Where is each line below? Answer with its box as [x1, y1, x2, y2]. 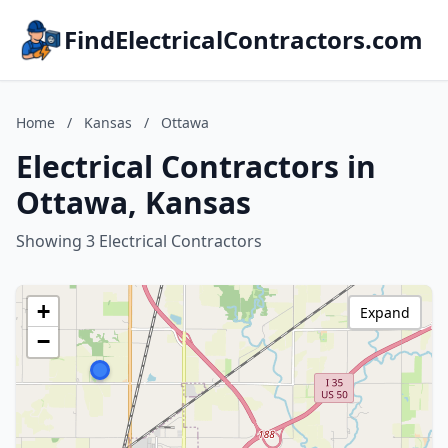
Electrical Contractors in [16, 146, 376, 187]
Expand [360, 303, 410, 322]
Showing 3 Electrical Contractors [16, 230, 262, 252]
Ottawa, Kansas [16, 182, 251, 223]
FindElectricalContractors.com [64, 23, 423, 56]
